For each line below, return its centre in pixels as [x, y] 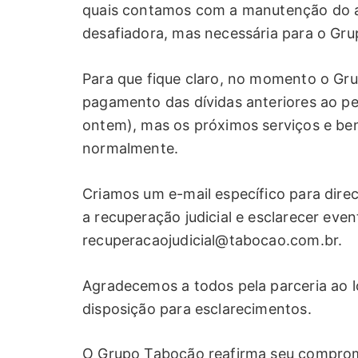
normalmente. [131, 149]
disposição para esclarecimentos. [197, 308]
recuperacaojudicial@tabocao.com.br [211, 240]
